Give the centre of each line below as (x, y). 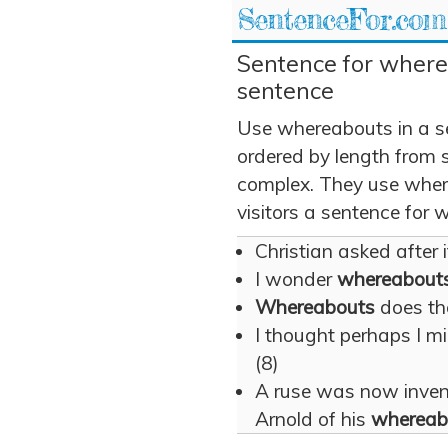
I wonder (296, 279)
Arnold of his (313, 419)
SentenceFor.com (341, 19)
